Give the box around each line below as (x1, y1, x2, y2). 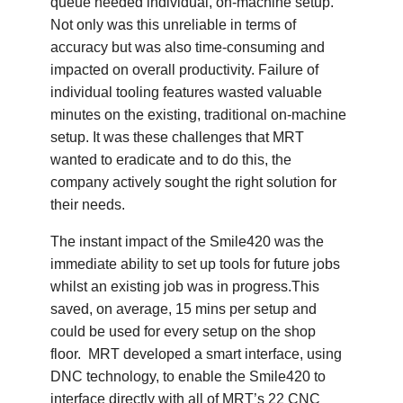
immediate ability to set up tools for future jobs (50, 255, 341, 272)
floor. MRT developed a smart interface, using (50, 345, 343, 362)
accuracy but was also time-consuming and (50, 39, 326, 55)
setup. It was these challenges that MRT (50, 129, 305, 145)
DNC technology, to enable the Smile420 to (50, 368, 327, 384)
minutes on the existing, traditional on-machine (50, 106, 347, 122)
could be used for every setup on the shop (50, 323, 317, 339)
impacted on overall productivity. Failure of (50, 61, 319, 77)
